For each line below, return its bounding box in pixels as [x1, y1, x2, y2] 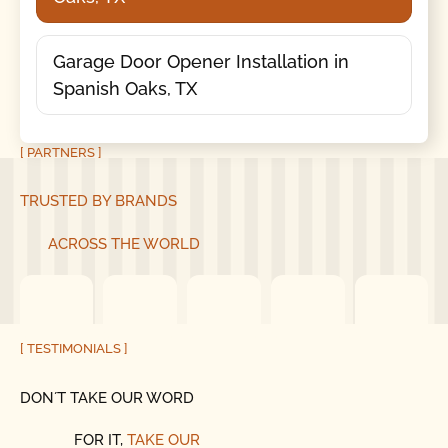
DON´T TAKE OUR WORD [19, 388, 194, 407]
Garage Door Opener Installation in [52, 50, 349, 72]
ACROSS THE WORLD [47, 234, 200, 253]
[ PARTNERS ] [19, 144, 102, 160]
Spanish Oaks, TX [52, 77, 197, 99]
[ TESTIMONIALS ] [19, 341, 128, 357]
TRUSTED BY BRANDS [19, 192, 177, 211]
